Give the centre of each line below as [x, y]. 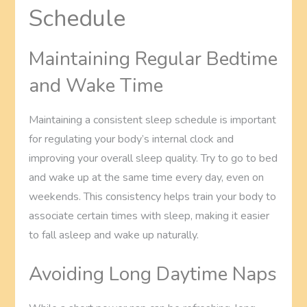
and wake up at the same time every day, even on [147, 178]
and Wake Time [96, 86]
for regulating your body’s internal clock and [132, 139]
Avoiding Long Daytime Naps [153, 274]
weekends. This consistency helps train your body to [153, 197]
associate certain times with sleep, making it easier [149, 216]
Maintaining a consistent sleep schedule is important [153, 120]
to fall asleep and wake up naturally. [114, 235]
